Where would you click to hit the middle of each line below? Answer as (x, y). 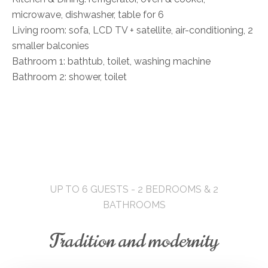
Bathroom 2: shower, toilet (69, 77)
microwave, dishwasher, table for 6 (88, 15)
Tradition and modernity (134, 241)
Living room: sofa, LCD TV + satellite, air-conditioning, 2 (133, 30)
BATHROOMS (134, 205)
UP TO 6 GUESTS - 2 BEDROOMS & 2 (134, 189)
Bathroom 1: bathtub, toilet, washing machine (111, 61)
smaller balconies (51, 46)
